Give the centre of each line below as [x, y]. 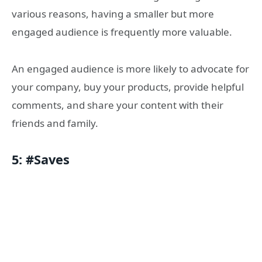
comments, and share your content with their [118, 105]
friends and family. [55, 123]
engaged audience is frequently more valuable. [122, 32]
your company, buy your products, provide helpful [128, 87]
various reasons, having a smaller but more [113, 14]
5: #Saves [41, 160]
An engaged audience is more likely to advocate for [130, 68]
